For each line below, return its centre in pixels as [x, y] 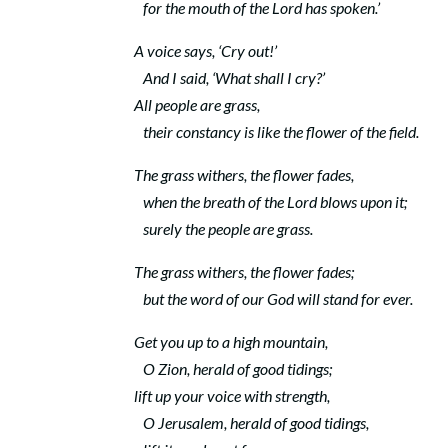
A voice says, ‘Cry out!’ [206, 50]
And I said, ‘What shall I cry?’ [230, 77]
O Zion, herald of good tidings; [233, 368]
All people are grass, [197, 104]
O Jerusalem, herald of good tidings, [252, 422]
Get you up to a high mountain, [231, 341]
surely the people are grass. [224, 228]
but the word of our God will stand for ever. [274, 298]
